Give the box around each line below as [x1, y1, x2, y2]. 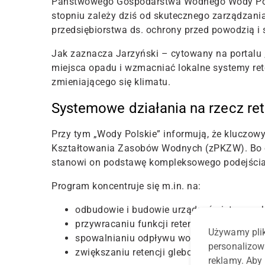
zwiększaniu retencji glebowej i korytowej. [75, 247, 261, 258]
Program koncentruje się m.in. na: [51, 180, 201, 192]
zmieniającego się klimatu [51, 76, 168, 88]
